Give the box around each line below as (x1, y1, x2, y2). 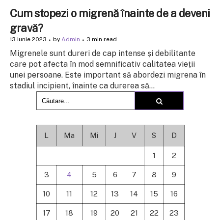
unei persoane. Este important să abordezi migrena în (10, 70, 206, 80)
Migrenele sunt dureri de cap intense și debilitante (10, 49, 195, 58)
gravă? (10, 22, 43, 35)
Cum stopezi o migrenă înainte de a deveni (10, 7, 210, 20)
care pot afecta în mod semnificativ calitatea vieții (10, 59, 195, 69)
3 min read (86, 36, 117, 43)
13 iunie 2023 (10, 36, 47, 43)
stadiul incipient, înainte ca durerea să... (10, 81, 155, 91)
